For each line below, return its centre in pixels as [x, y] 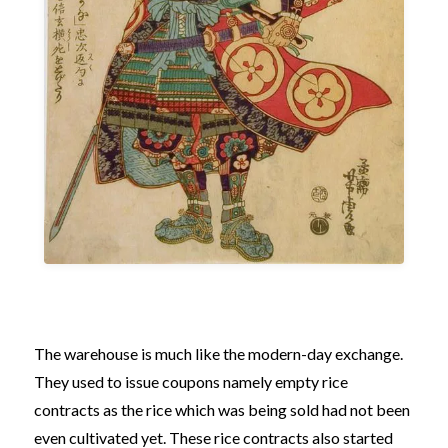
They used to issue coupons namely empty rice [191, 382]
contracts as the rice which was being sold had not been [222, 410]
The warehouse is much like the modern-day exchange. [218, 354]
